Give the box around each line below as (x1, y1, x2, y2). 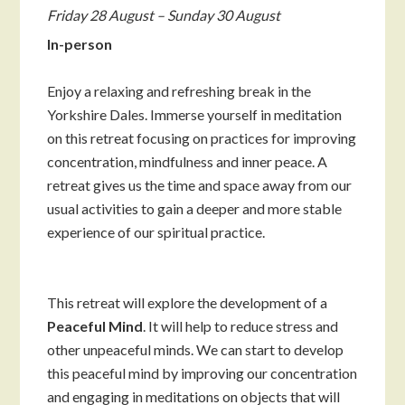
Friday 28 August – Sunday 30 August (47, 6, 281, 24)
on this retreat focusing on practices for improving (47, 129, 357, 147)
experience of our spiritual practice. (47, 223, 266, 241)
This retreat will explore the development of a (47, 294, 328, 312)
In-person (47, 35, 113, 53)
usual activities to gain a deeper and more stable (47, 200, 343, 218)
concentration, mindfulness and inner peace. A (47, 153, 328, 171)
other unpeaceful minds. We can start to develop (47, 341, 344, 359)
